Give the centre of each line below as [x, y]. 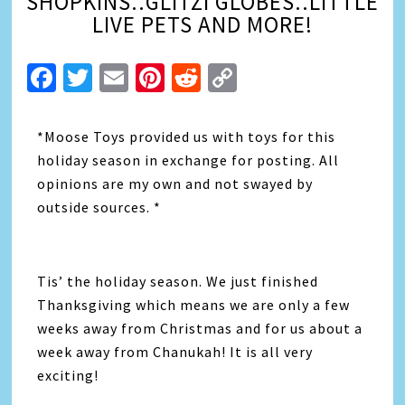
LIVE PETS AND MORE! [202, 24]
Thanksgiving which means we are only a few [194, 305]
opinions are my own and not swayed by [175, 184]
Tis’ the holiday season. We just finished [178, 281]
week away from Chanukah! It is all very [175, 352]
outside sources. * [99, 207]
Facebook [118, 78]
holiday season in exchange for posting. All [188, 160]
